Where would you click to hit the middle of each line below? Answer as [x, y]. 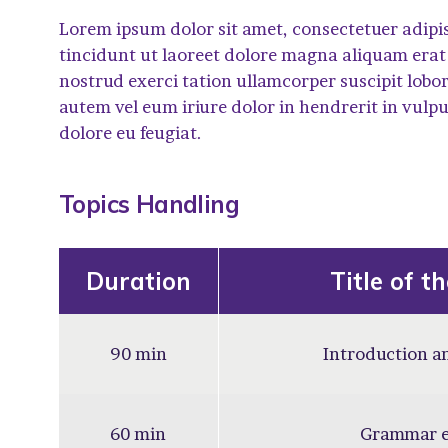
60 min [138, 433]
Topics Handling [148, 203]
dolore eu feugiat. [130, 132]
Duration [138, 280]
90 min [138, 353]
